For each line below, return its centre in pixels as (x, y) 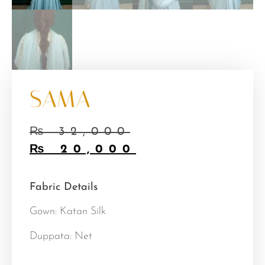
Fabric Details (64, 187)
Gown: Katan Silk (68, 212)
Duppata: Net (61, 236)
